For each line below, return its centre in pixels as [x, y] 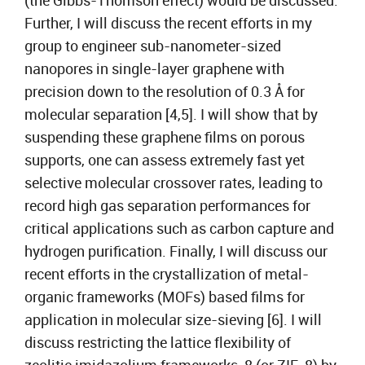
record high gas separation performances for [167, 205]
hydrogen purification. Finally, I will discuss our [176, 251]
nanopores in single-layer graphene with [154, 68]
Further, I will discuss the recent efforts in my [168, 23]
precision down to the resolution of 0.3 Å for [165, 91]
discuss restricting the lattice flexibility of [158, 342]
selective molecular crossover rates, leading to [174, 182]
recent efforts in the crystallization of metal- [167, 274]
